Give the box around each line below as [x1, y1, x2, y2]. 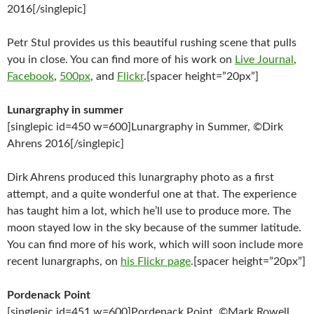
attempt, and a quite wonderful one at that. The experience [7, 189, 296, 200]
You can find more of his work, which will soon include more [7, 239, 303, 250]
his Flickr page [121, 256, 191, 267]
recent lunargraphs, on [7, 256, 121, 267]
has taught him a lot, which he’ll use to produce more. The [7, 205, 291, 217]
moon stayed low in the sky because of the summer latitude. [7, 222, 301, 233]
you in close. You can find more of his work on [7, 54, 235, 65]
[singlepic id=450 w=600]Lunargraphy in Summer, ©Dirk [7, 121, 283, 132]
